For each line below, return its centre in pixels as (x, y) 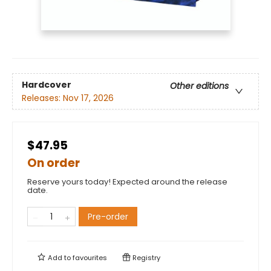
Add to (59, 258)
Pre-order (108, 217)
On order (54, 163)
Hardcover (47, 84)
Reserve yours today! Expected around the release (127, 182)
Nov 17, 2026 (88, 98)
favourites (90, 258)
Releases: (42, 98)
